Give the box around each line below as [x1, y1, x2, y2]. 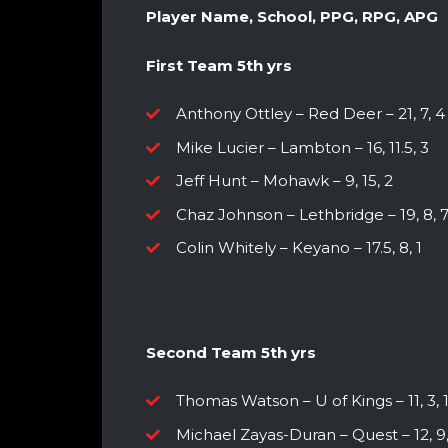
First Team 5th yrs [146, 55, 292, 75]
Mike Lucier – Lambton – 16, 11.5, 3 [176, 137, 429, 157]
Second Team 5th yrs [146, 342, 316, 362]
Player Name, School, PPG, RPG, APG [146, 7, 438, 27]
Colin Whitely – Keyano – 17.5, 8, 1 [176, 238, 422, 258]
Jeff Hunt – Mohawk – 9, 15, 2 [176, 171, 393, 191]
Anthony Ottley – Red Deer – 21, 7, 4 [176, 104, 445, 124]
